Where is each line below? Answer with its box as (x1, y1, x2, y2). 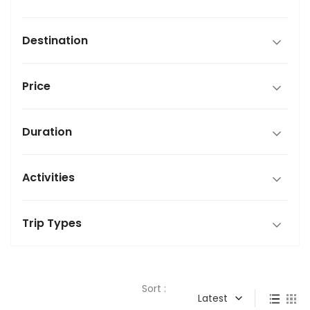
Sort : (142, 282, 166, 295)
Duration (22, 124, 72, 140)
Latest (198, 291, 228, 305)
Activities (22, 170, 75, 185)
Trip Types (22, 215, 82, 231)
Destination (22, 33, 88, 48)
